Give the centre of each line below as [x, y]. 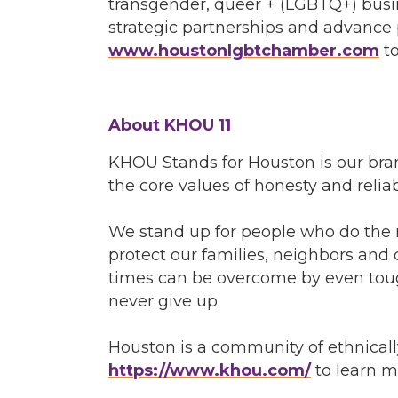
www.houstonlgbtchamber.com [244, 51]
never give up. [164, 302]
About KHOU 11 [170, 126]
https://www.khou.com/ [210, 371]
